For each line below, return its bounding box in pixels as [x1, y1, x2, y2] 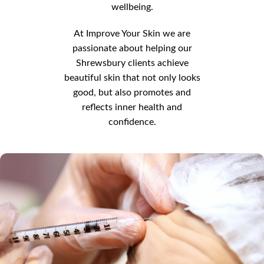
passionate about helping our [72, 44, 192, 54]
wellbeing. [111, 2, 153, 12]
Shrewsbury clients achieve [75, 58, 189, 68]
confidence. [108, 117, 156, 127]
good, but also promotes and [73, 88, 191, 98]
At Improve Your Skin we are [74, 29, 190, 39]
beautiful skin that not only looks [64, 73, 200, 83]
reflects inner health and [82, 103, 182, 113]
